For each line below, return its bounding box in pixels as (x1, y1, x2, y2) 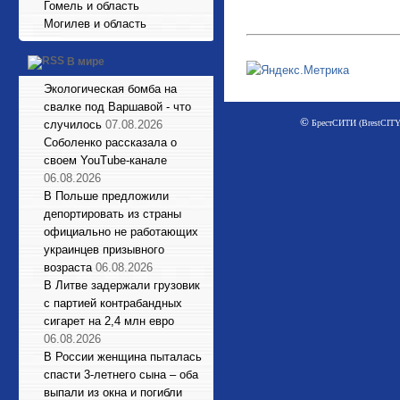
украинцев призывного (44, 243, 164, 256)
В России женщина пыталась (44, 350, 202, 363)
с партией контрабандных (44, 296, 182, 310)
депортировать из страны (44, 207, 181, 221)
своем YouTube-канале (44, 154, 167, 167)
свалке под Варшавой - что (44, 100, 191, 113)
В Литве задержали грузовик (44, 279, 200, 292)
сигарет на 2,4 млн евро (44, 314, 174, 328)
